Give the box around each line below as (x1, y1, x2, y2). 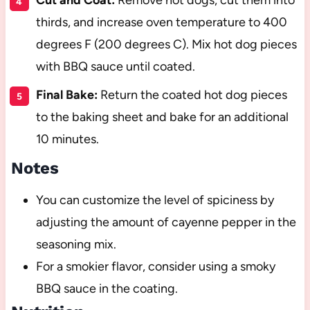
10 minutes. (35, 131, 99, 147)
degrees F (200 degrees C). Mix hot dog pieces (35, 36, 297, 52)
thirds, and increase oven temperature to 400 (35, 14, 287, 30)
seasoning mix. (35, 236, 116, 252)
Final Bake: (35, 86, 98, 102)
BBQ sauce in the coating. (35, 280, 178, 296)
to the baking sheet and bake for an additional (35, 109, 289, 125)
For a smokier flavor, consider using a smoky (35, 258, 275, 274)
